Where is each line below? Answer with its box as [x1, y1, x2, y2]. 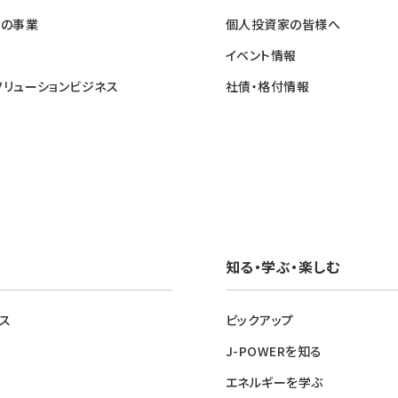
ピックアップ [226, 311, 294, 329]
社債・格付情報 [226, 77, 310, 95]
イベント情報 [226, 46, 297, 64]
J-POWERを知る [226, 342, 322, 360]
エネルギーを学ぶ [226, 373, 323, 391]
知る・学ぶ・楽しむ [226, 256, 340, 277]
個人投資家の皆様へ [226, 15, 341, 33]
